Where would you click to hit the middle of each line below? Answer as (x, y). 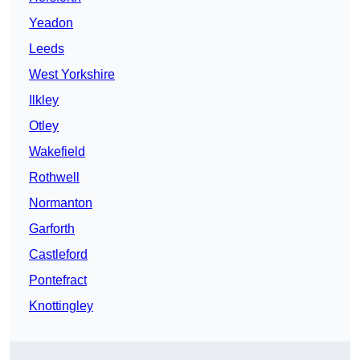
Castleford (58, 255)
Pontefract (58, 280)
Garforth (52, 229)
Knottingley (61, 306)
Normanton (61, 203)
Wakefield (57, 152)
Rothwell (54, 178)
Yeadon (51, 23)
